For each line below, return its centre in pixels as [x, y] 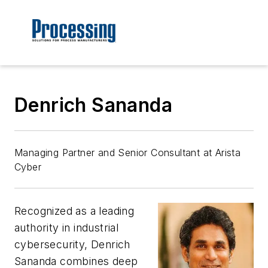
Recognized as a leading [74, 211]
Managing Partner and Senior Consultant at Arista [128, 153]
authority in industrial [67, 228]
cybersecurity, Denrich [72, 245]
